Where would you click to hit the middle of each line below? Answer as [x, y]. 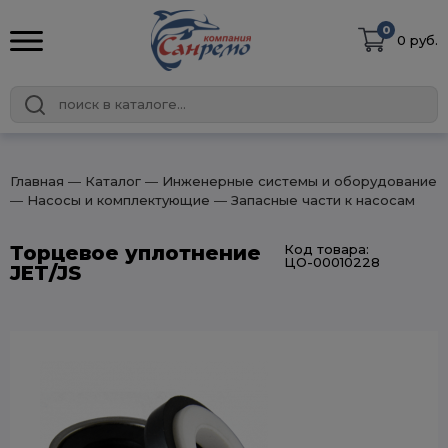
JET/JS [45, 273]
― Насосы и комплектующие [110, 200]
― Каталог [102, 181]
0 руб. [417, 40]
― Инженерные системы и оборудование [289, 181]
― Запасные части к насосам [312, 200]
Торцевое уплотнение [135, 253]
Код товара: [326, 249]
